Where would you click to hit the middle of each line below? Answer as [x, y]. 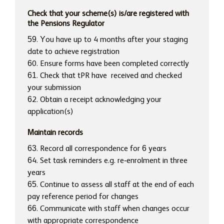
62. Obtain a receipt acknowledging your [94, 100]
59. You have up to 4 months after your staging [108, 40]
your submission [54, 88]
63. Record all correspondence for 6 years [97, 149]
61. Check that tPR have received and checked [105, 76]
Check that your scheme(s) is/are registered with [108, 14]
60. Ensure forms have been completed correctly [108, 64]
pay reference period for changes [83, 197]
